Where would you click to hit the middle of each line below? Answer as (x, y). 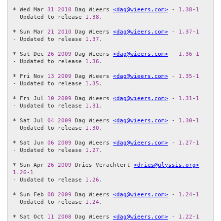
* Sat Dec (30, 54)
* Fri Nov (30, 76)
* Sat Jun (30, 143)
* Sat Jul (30, 121)
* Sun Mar (30, 32)
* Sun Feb (30, 195)
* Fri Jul (30, 99)
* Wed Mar (30, 10)
